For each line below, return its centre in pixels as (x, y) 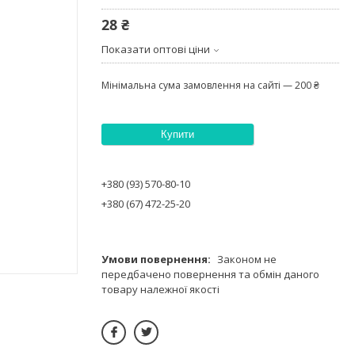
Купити (177, 134)
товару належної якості (160, 289)
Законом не (247, 259)
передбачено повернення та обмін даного (210, 274)
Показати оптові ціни (156, 49)
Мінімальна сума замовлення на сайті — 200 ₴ (210, 85)
